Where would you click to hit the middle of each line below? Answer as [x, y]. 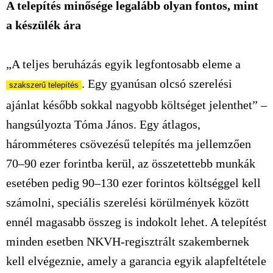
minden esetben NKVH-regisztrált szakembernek [128, 241]
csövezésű [105, 144]
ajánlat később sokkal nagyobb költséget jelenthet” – [136, 105]
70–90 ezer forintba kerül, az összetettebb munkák [131, 163]
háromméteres [43, 144]
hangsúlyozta [40, 124]
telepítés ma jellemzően [190, 144]
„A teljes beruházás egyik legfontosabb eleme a [123, 64]
